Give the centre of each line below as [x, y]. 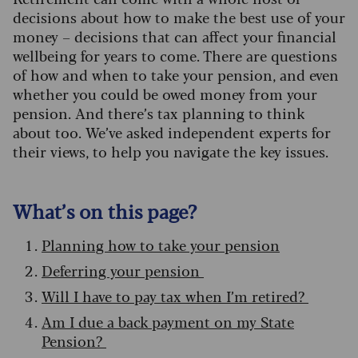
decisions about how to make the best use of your [179, 16]
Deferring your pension [123, 270]
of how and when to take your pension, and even [176, 74]
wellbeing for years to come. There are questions [175, 55]
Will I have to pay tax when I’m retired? [175, 295]
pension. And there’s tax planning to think [159, 112]
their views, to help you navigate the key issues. [177, 151]
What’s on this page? [107, 210]
